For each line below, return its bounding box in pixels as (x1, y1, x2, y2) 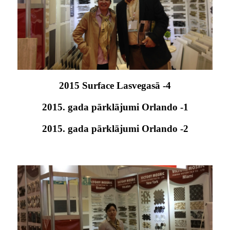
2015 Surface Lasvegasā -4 (59, 80, 171, 91)
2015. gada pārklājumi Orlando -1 (42, 101, 188, 112)
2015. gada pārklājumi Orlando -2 (42, 123, 188, 134)
